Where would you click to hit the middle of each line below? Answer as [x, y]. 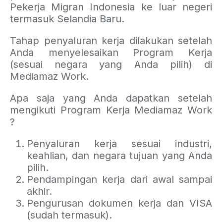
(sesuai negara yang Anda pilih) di [111, 65]
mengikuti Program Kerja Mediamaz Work [111, 110]
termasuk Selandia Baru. [67, 19]
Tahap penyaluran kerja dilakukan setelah [111, 41]
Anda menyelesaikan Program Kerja [111, 53]
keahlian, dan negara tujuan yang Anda [119, 156]
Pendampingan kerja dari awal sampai [119, 180]
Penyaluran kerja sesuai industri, [119, 144]
